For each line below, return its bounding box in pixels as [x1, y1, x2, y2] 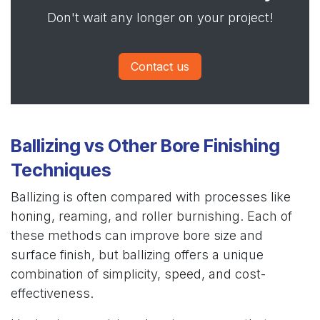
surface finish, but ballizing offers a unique [11, 247, 264, 262]
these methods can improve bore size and [11, 228, 263, 243]
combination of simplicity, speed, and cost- [11, 266, 266, 281]
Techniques [11, 159, 111, 181]
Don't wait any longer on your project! [46, 10, 274, 25]
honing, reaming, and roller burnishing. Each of [11, 209, 292, 224]
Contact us [131, 59, 189, 74]
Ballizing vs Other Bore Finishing [11, 135, 280, 156]
